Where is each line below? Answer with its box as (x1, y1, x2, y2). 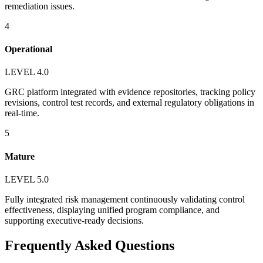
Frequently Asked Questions (5, 237, 174, 253)
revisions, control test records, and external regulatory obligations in (5, 97, 254, 108)
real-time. (5, 108, 39, 119)
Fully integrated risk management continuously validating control (5, 194, 245, 204)
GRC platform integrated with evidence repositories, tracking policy (5, 87, 255, 97)
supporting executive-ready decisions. (5, 215, 144, 225)
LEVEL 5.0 (5, 174, 49, 184)
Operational (5, 44, 52, 55)
